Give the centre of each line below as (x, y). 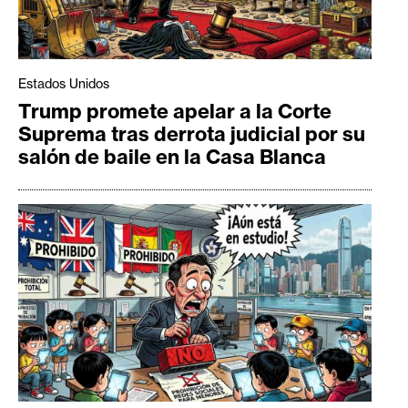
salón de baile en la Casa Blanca (172, 156)
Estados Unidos (64, 83)
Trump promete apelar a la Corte (175, 111)
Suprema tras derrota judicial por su (192, 133)
